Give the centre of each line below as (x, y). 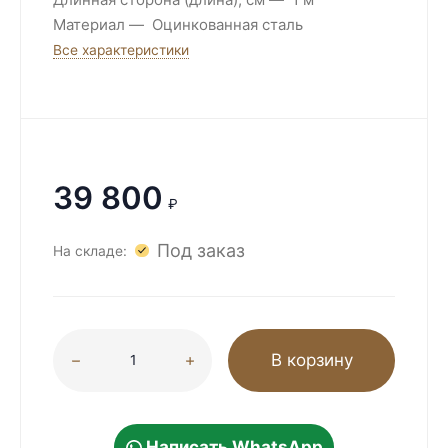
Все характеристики (121, 50)
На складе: (90, 250)
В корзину (311, 359)
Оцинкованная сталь (227, 25)
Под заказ (200, 250)
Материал (89, 25)
